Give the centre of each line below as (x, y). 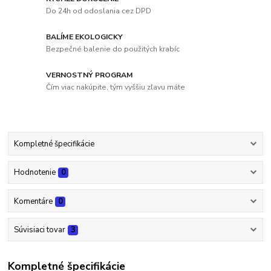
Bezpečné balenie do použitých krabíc (113, 49)
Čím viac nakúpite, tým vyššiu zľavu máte (116, 87)
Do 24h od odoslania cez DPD (99, 11)
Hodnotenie (34, 173)
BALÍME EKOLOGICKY (85, 37)
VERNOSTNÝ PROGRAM (90, 75)
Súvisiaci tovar (39, 230)
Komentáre (33, 201)
